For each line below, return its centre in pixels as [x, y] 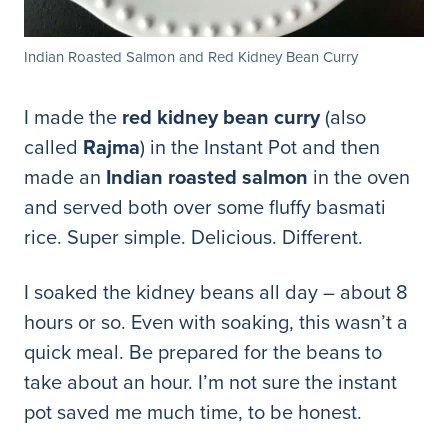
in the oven [359, 176]
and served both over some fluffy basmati [205, 206]
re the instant [339, 381]
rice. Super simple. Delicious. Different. [193, 236]
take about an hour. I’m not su [153, 381]
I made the [73, 116]
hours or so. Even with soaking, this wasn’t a [216, 321]
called [53, 146]
